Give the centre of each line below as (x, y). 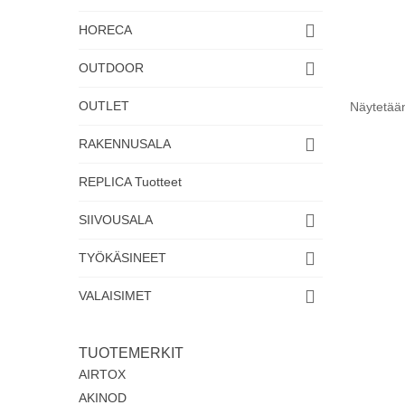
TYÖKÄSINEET (122, 258)
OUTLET (104, 106)
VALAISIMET (115, 296)
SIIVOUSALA (116, 220)
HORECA (105, 30)
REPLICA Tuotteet (130, 182)
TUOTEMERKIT (131, 353)
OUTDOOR (111, 68)
